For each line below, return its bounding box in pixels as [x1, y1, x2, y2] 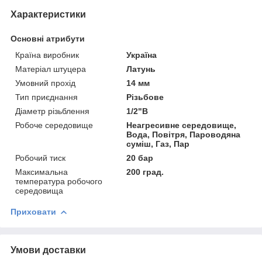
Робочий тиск [15, 153, 65, 163]
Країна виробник [15, 50, 79, 60]
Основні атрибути [11, 33, 85, 43]
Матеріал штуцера [15, 64, 86, 74]
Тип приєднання [15, 92, 78, 102]
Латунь [126, 64, 156, 74]
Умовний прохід [15, 78, 75, 88]
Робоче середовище [15, 120, 93, 130]
